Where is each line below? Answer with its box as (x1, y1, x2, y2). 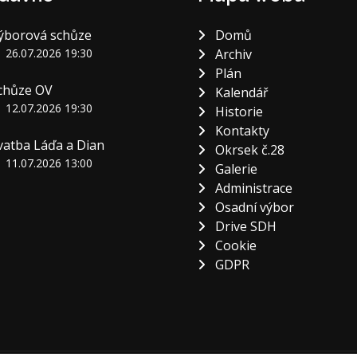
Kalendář (212, 84, 269, 102)
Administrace (212, 179, 292, 198)
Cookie (212, 237, 257, 255)
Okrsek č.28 (212, 141, 284, 159)
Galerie (212, 160, 257, 178)
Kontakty (212, 122, 269, 140)
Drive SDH (212, 218, 277, 236)
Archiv (212, 45, 252, 64)
